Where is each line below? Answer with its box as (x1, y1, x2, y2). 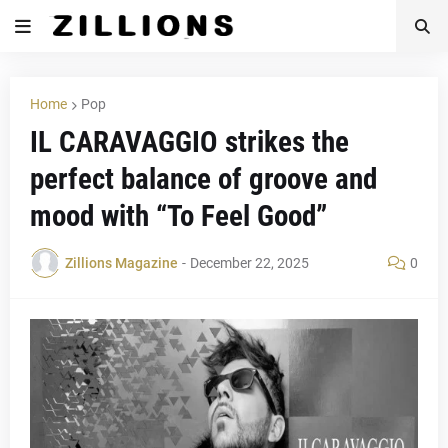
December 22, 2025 (190, 254, 309, 271)
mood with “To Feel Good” (30, 199, 327, 233)
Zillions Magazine (65, 254, 178, 271)
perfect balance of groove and (30, 162, 377, 196)
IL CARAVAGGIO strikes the (30, 125, 349, 159)
